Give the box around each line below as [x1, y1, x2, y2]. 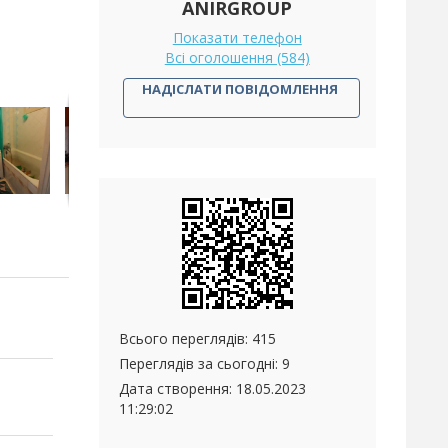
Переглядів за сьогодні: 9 [118, 354, 290, 373]
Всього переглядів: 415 [118, 329, 276, 348]
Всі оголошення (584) [164, 48, 310, 67]
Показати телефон [172, 28, 302, 47]
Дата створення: [118, 379, 236, 398]
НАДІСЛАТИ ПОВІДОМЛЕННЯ [142, 80, 339, 98]
